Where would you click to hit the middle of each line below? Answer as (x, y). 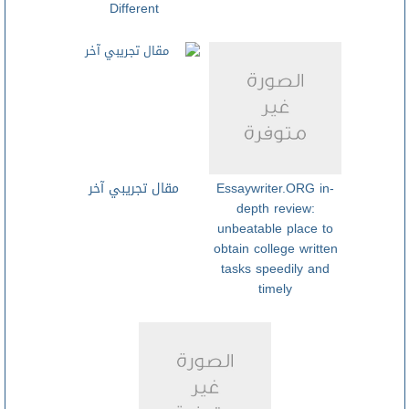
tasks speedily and (276, 269)
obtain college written (275, 249)
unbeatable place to (276, 229)
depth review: (275, 209)
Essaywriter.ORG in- (276, 189)
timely (276, 289)
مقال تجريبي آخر (134, 189)
